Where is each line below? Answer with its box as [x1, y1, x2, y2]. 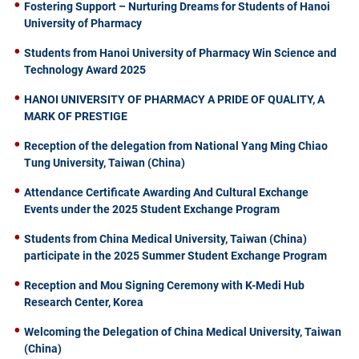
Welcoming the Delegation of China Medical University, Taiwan [24, 325, 341, 338]
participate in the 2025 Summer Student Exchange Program [24, 248, 327, 262]
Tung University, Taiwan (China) [24, 155, 185, 169]
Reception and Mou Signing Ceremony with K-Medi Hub [24, 278, 305, 292]
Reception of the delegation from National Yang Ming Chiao [24, 139, 328, 152]
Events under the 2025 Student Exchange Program [24, 202, 280, 216]
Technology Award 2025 [24, 63, 146, 76]
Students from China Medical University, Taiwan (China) [24, 232, 307, 245]
